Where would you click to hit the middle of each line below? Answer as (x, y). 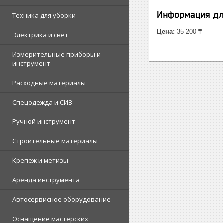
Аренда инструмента (46, 180)
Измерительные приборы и (56, 54)
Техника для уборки (44, 15)
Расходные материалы (49, 83)
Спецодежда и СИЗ (42, 102)
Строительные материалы (55, 141)
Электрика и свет (40, 35)
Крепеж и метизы (40, 160)
